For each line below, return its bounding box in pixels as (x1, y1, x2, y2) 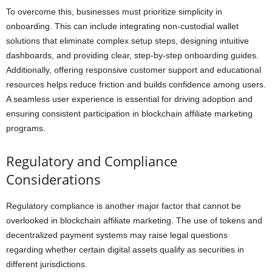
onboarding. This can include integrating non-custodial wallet (6, 21, 239, 31)
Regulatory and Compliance (6, 152, 177, 170)
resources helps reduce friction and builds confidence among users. (6, 80, 266, 89)
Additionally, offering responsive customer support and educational (6, 65, 261, 75)
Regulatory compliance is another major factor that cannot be (6, 201, 241, 211)
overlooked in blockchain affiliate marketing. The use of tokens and (6, 216, 262, 225)
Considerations (6, 170, 101, 188)
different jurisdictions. (6, 259, 87, 269)
